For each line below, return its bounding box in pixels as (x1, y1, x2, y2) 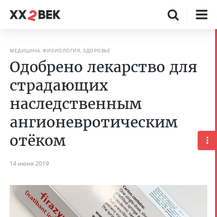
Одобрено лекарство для (10, 58, 198, 76)
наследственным (10, 94, 142, 113)
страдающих (10, 76, 108, 94)
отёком (10, 131, 66, 150)
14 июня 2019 (10, 159, 49, 168)
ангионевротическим (10, 113, 178, 131)
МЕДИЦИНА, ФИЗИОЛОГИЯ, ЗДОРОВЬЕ (10, 47, 110, 54)
